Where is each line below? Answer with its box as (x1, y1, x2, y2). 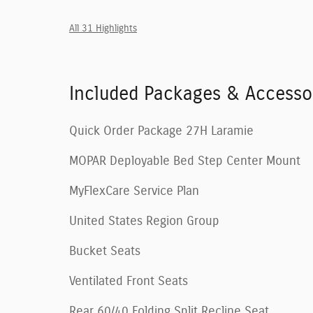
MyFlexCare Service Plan (69, 184, 199, 198)
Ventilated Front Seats (69, 275, 188, 288)
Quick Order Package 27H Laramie (69, 124, 254, 138)
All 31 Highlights (69, 23, 137, 34)
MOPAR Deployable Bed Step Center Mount (69, 154, 300, 168)
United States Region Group (69, 214, 219, 228)
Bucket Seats (69, 245, 140, 258)
